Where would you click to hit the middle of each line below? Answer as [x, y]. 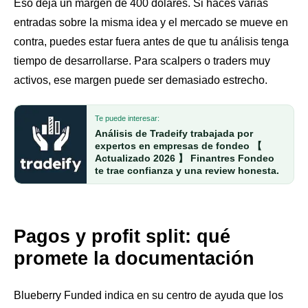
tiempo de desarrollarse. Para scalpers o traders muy [142, 60]
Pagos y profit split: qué [122, 236]
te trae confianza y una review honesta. [187, 171]
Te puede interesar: [127, 119]
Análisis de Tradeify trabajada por [174, 134]
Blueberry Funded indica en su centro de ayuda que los [148, 296]
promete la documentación [134, 258]
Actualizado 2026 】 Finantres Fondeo [185, 158]
